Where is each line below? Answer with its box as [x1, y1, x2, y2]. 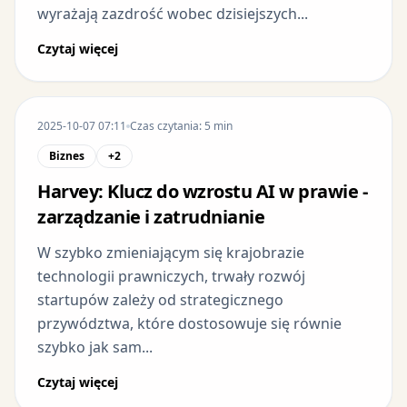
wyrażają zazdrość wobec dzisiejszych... [37, 3, 308, 24]
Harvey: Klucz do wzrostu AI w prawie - [37, 178, 367, 203]
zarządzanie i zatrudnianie [37, 203, 264, 229]
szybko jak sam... [37, 336, 153, 357]
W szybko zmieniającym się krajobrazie [37, 242, 304, 263]
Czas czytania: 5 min [130, 117, 233, 134]
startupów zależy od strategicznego [37, 289, 283, 310]
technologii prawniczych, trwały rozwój [37, 265, 305, 286]
